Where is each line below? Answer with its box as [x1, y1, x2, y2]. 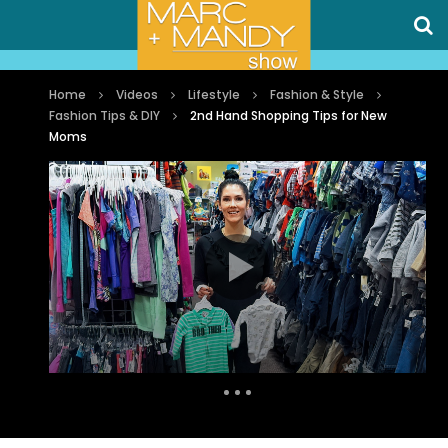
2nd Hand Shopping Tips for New [190, 107, 388, 124]
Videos [116, 86, 159, 103]
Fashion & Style [270, 86, 365, 103]
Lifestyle [188, 86, 241, 103]
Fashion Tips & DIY [49, 107, 161, 124]
